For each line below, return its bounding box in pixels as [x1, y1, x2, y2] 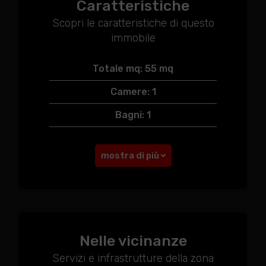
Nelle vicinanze [79, 232, 187, 249]
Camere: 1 [110, 86, 156, 97]
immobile [110, 31, 156, 45]
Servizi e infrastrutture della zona [52, 252, 214, 265]
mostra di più [100, 150, 161, 161]
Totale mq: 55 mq [93, 63, 173, 74]
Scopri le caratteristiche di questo [52, 17, 214, 30]
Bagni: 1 [115, 109, 151, 121]
